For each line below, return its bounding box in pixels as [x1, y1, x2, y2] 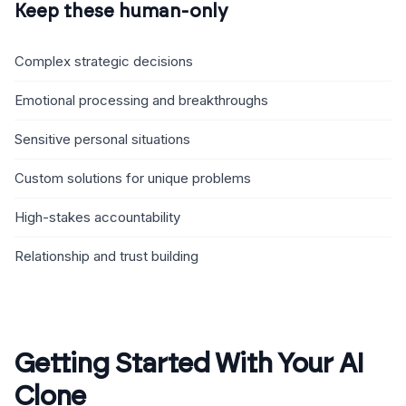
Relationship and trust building [14, 247, 198, 265]
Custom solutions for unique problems [14, 169, 251, 187]
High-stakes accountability [14, 208, 180, 226]
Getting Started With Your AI [14, 351, 363, 378]
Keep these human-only [14, 3, 228, 21]
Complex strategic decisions [14, 53, 193, 70]
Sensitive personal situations [14, 130, 190, 148]
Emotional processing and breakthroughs [14, 92, 268, 109]
